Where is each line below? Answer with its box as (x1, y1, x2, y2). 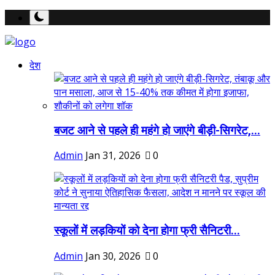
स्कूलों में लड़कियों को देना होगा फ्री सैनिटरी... (54, 224, 240, 238)
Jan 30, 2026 (85, 249, 141, 263)
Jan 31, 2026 (85, 149, 141, 163)
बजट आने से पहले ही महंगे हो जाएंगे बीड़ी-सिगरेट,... (54, 123, 260, 137)
